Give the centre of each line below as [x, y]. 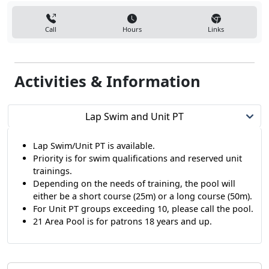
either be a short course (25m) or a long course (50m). [143, 196]
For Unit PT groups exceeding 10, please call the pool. [143, 209]
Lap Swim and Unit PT [134, 116]
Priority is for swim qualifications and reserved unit [138, 158]
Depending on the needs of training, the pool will [134, 183]
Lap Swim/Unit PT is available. [94, 146]
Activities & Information [107, 81]
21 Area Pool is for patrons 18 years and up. [122, 221]
